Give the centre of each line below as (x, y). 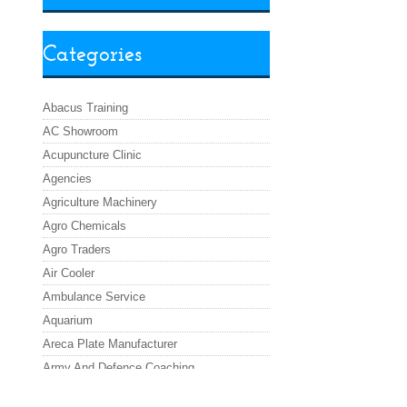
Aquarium (68, 321)
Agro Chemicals (85, 226)
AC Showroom (81, 132)
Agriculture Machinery (100, 203)
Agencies (68, 179)
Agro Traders (77, 250)
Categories (93, 54)
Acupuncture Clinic (93, 155)
